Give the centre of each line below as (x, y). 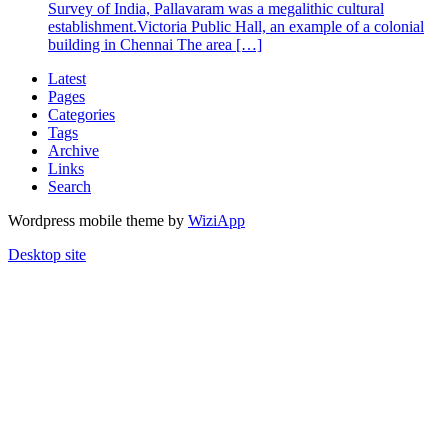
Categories (81, 114)
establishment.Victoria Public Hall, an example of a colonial (236, 26)
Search (69, 186)
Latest (67, 78)
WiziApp (216, 220)
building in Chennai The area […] (155, 44)
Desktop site (47, 254)
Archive (73, 150)
